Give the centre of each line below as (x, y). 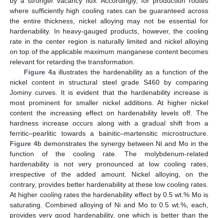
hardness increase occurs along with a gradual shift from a (109, 123)
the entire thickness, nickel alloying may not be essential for (109, 21)
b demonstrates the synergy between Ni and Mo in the (123, 143)
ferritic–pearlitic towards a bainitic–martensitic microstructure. (109, 133)
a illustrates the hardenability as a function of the (130, 72)
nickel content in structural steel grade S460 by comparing (109, 82)
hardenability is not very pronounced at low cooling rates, (109, 164)
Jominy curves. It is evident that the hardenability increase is (109, 92)
